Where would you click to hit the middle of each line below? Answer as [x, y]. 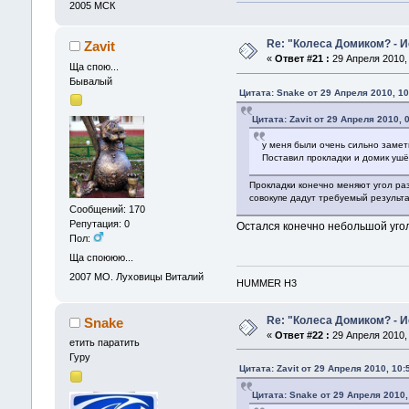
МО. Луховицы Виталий [148, 277]
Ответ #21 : [302, 59]
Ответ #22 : [302, 335]
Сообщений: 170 [107, 209]
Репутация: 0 [99, 223]
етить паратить [104, 343]
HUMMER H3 [267, 283]
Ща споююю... [101, 258]
